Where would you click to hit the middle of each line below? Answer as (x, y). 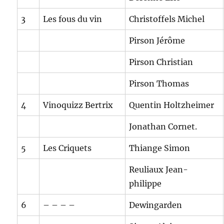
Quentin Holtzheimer (172, 105)
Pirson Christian (161, 62)
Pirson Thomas (159, 84)
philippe (145, 184)
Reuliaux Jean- (159, 170)
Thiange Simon (160, 148)
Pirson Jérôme (157, 41)
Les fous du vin (73, 19)
